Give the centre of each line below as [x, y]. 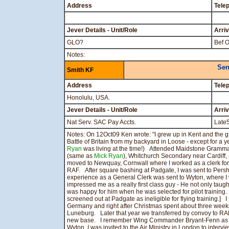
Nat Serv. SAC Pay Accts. [101, 122]
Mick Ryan [109, 156]
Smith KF [80, 70]
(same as [81, 156]
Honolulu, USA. [88, 98]
